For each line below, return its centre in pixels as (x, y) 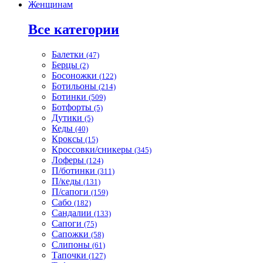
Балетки (69, 54)
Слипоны (72, 244)
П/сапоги (71, 191)
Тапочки (70, 255)
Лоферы (69, 160)
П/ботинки (75, 170)
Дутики (68, 117)
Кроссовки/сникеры (93, 149)
